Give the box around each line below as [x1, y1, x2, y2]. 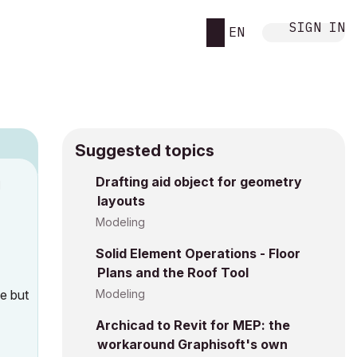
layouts [97, 193, 145, 209]
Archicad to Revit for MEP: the [96, 317, 290, 333]
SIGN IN [289, 18, 345, 35]
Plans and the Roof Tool [97, 265, 249, 280]
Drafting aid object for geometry [96, 174, 302, 190]
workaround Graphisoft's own [97, 336, 288, 352]
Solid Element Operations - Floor [96, 245, 300, 261]
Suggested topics [75, 141, 214, 160]
